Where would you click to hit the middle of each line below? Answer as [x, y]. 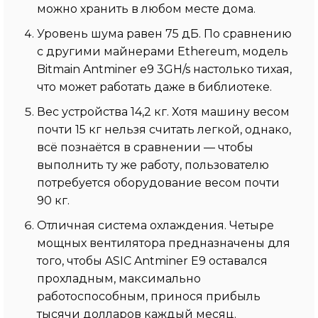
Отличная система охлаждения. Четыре [155, 225]
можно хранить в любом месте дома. [146, 9]
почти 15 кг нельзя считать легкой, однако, [164, 129]
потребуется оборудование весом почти [158, 182]
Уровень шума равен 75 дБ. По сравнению [164, 33]
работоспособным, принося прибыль [149, 296]
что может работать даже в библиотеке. [154, 87]
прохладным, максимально [119, 278]
